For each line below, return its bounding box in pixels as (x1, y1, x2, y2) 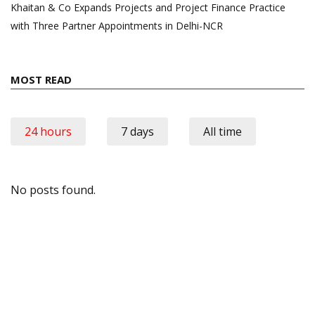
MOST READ (11, 72, 72, 87)
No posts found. (11, 182, 96, 198)
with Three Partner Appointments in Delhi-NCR (11, 19, 223, 33)
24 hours (25, 124, 72, 140)
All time (203, 124, 242, 140)
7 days (121, 124, 154, 140)
